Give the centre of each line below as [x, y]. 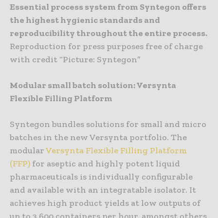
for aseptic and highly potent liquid [105, 163]
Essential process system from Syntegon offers [108, 7]
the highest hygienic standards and [85, 20]
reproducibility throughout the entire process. [109, 33]
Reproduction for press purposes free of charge [106, 46]
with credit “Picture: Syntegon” [75, 59]
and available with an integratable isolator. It [103, 190]
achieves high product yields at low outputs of [105, 203]
